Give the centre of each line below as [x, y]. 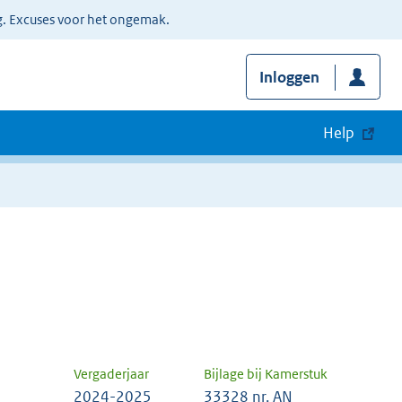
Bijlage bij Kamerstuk [266, 374]
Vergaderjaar [111, 374]
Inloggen [289, 78]
